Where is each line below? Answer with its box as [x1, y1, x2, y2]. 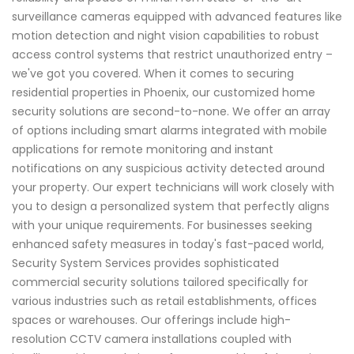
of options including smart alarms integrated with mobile [12, 122, 327, 138]
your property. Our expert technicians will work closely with [12, 179, 334, 195]
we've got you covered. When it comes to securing [12, 65, 294, 81]
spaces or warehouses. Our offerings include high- [12, 311, 291, 328]
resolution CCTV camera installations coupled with [12, 330, 292, 347]
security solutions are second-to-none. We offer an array [12, 103, 330, 119]
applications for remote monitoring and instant [12, 141, 273, 157]
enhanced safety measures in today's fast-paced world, [12, 235, 324, 252]
